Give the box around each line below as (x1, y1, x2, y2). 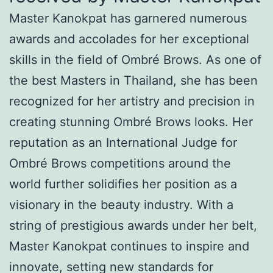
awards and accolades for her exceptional (9, 31, 249, 46)
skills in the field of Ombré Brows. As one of (9, 52, 261, 67)
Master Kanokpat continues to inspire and (9, 238, 249, 253)
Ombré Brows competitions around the (9, 155, 231, 171)
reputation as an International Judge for (9, 135, 237, 150)
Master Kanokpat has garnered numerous (9, 10, 247, 26)
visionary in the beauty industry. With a (9, 197, 233, 212)
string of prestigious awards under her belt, (9, 218, 257, 233)
